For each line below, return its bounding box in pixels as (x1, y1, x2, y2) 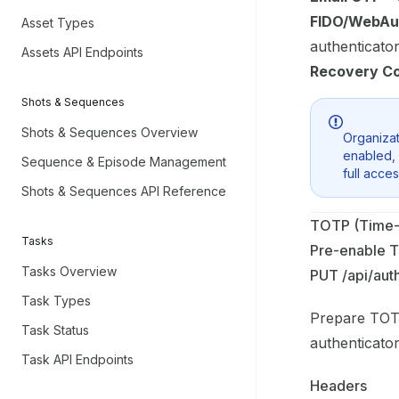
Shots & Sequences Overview (21, 125, 198, 140)
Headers (310, 376, 367, 395)
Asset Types (21, 15, 94, 30)
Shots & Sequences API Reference (21, 183, 226, 199)
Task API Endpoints (21, 352, 134, 367)
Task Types (21, 293, 91, 308)
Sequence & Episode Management (21, 154, 226, 169)
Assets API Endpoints (21, 45, 143, 60)
